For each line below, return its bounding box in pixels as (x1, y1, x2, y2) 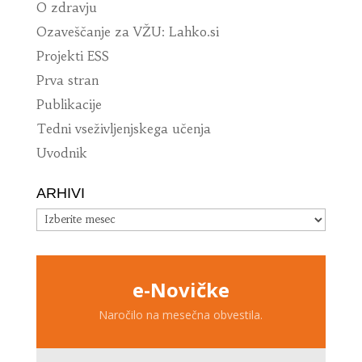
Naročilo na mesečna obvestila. (99, 306, 263, 322)
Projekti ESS (36, 47, 109, 64)
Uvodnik (36, 144, 87, 161)
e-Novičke (132, 276, 229, 303)
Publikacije (36, 95, 102, 112)
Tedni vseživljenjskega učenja (36, 120, 211, 137)
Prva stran (36, 71, 99, 88)
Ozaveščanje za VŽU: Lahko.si (36, 23, 219, 40)
